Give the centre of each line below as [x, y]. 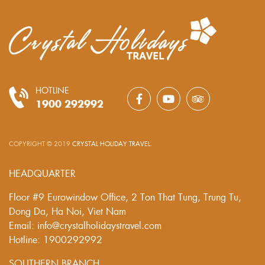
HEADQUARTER [42, 173]
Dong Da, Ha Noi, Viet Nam [67, 211]
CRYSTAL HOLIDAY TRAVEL [111, 143]
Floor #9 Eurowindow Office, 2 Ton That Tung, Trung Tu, [125, 196]
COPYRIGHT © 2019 [41, 143]
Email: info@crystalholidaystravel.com [85, 225]
